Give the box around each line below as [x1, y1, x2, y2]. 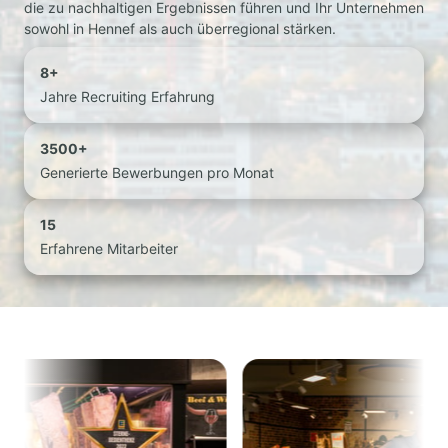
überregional [197, 20, 283, 38]
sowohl [24, 20, 73, 38]
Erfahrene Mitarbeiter [40, 240, 178, 258]
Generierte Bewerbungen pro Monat [40, 164, 274, 182]
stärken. [283, 20, 336, 38]
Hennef [88, 20, 139, 38]
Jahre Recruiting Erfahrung [40, 88, 215, 106]
